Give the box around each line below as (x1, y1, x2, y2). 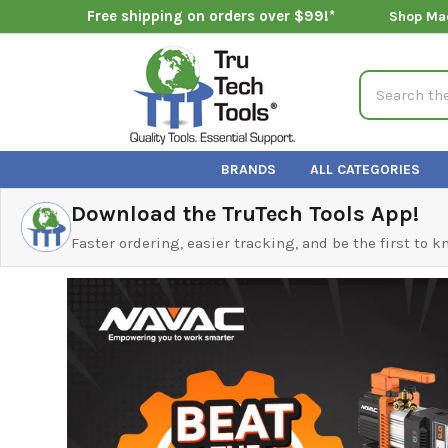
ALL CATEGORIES (310, 160, 421, 178)
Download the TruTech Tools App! (71, 200, 419, 227)
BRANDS (221, 160, 277, 178)
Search (359, 71, 408, 90)
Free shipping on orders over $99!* (86, 7, 335, 26)
